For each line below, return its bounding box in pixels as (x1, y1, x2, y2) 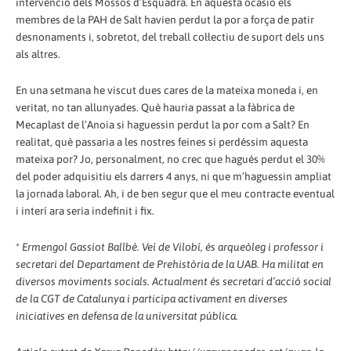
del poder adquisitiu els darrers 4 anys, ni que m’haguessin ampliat (16, 169, 331, 183)
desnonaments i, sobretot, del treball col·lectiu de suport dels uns (16, 30, 324, 43)
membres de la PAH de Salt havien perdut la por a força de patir (16, 13, 314, 26)
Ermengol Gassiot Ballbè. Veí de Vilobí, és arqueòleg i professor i (22, 240, 324, 253)
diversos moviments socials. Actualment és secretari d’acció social (16, 274, 331, 288)
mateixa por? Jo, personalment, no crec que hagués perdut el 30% (16, 152, 325, 165)
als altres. (16, 47, 60, 60)
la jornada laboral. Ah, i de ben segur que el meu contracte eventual (16, 186, 335, 200)
